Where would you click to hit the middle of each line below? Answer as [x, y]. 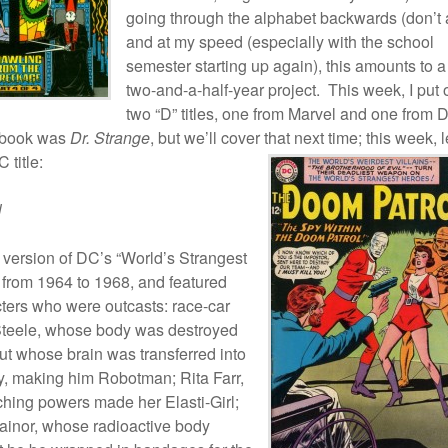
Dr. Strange [110, 137]
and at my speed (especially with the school [280, 41]
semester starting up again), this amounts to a [286, 65]
